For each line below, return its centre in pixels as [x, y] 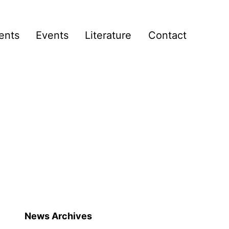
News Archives [58, 216]
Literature [108, 35]
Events [52, 35]
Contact [167, 35]
